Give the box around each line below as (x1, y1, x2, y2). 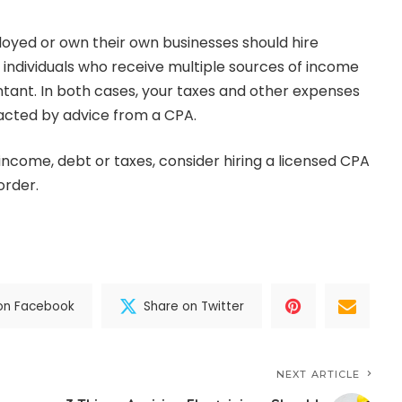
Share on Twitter (144, 297, 245, 315)
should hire (239, 32, 319, 54)
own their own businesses (59, 32, 239, 54)
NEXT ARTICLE (276, 368, 361, 381)
